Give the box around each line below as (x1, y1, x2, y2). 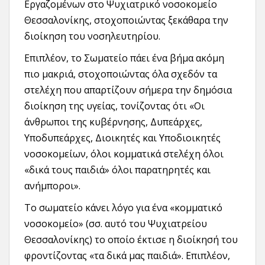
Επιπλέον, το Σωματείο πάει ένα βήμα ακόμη (24, 51, 224, 64)
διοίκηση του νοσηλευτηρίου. (24, 29, 160, 43)
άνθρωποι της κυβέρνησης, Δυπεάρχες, (24, 115, 202, 128)
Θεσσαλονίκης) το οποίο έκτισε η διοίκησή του (24, 232, 238, 246)
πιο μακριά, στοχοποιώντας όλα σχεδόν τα (24, 67, 217, 80)
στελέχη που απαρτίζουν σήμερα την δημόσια (24, 83, 232, 96)
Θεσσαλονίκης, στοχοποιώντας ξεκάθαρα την (24, 13, 228, 27)
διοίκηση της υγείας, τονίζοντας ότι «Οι (24, 99, 205, 112)
